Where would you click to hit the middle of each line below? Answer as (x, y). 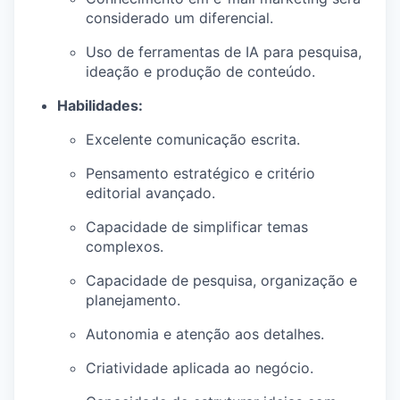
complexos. (125, 247)
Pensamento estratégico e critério (200, 174)
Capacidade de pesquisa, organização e (221, 281)
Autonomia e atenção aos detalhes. (205, 334)
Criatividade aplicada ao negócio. (200, 368)
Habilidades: (100, 106)
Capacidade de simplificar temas (197, 227)
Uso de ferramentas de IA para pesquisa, (224, 52)
